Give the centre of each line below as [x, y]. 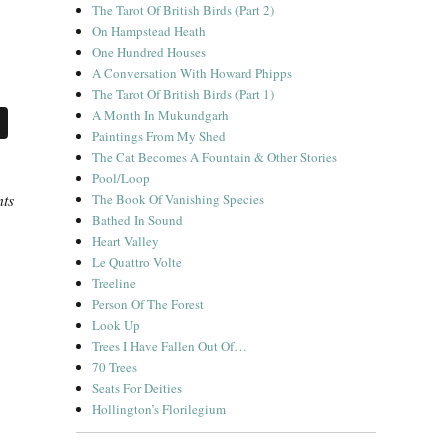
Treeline [114, 283]
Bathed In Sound [138, 220]
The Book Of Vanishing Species [178, 199]
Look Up [116, 325]
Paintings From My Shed [159, 136]
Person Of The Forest [148, 304]
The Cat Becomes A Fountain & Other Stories [215, 157]
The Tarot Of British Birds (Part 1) [183, 94]
